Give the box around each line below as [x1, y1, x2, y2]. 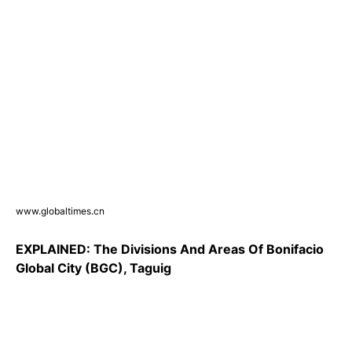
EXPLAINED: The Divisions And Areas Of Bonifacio [16, 241, 324, 258]
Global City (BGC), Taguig [16, 260, 171, 277]
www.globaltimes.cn [16, 205, 104, 218]
